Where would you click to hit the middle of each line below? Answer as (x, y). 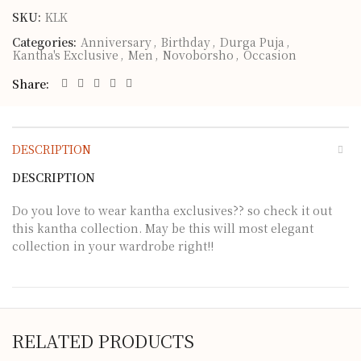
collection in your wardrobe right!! (113, 246)
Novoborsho (198, 55)
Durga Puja (252, 42)
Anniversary (116, 42)
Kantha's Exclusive (66, 55)
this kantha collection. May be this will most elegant (163, 228)
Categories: (46, 42)
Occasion (270, 55)
